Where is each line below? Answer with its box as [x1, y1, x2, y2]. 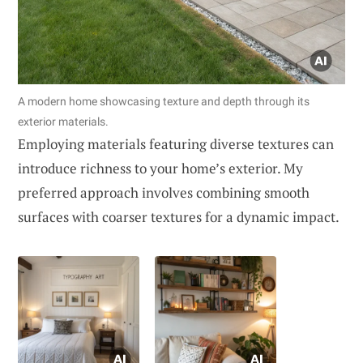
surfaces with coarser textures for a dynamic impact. [18, 207, 340, 226]
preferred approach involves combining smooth [18, 182, 310, 202]
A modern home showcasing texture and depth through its [18, 94, 310, 108]
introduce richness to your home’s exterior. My [18, 158, 303, 177]
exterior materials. [18, 114, 109, 128]
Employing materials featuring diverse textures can [18, 134, 334, 153]
